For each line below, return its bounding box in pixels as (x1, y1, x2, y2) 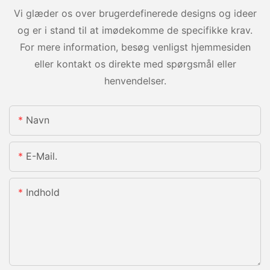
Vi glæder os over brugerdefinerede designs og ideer (13, 7, 257, 19)
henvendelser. (104, 74, 166, 87)
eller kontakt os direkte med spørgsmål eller (34, 57, 236, 70)
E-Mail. (26, 149, 57, 162)
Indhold (26, 186, 60, 198)
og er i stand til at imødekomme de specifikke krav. (17, 24, 253, 36)
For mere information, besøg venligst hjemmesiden (19, 40, 251, 53)
